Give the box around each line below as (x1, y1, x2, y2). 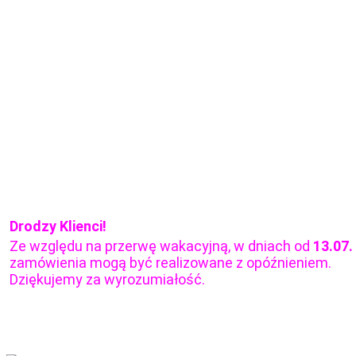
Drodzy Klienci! (10, 218, 106, 234)
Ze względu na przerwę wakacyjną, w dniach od (10, 238, 313, 254)
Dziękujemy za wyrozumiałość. (10, 271, 205, 288)
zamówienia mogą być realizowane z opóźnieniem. (10, 254, 331, 271)
